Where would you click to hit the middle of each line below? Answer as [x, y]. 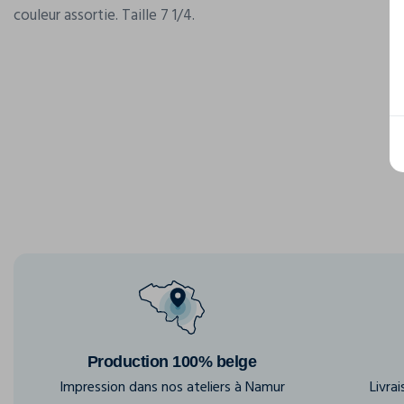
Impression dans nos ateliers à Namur [172, 387]
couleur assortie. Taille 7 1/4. [104, 15]
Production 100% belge [172, 361]
